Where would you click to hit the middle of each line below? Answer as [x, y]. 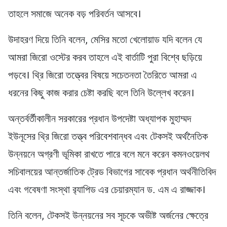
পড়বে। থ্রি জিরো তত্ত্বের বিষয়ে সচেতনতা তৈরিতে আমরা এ [103, 76]
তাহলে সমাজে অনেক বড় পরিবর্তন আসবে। [75, 15]
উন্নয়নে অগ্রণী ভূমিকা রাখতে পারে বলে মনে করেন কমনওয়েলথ [109, 155]
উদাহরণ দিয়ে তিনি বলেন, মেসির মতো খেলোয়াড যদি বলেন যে [105, 41]
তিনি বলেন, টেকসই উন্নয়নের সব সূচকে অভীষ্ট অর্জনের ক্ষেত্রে [108, 217]
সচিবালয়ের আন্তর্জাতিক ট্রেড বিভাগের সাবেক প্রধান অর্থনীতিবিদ [112, 173]
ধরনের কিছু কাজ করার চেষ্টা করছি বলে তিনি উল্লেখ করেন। [101, 94]
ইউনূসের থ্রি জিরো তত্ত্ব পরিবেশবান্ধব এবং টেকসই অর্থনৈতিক [108, 138]
